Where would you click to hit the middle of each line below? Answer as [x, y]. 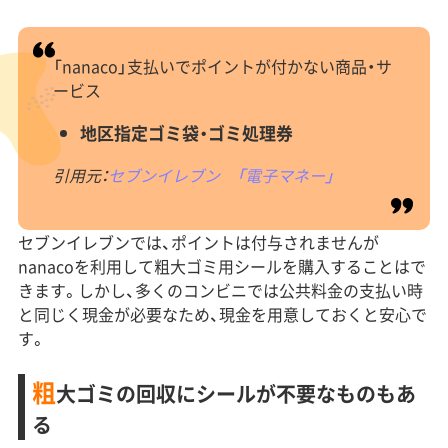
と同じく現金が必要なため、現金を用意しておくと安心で [222, 314]
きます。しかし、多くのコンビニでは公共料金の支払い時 [220, 290]
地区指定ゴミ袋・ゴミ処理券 [186, 133]
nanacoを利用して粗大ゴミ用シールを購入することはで [221, 266]
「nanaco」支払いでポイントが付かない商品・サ [222, 66]
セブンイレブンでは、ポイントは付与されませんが [198, 242]
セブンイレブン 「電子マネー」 [220, 175]
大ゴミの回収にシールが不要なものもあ [235, 394]
